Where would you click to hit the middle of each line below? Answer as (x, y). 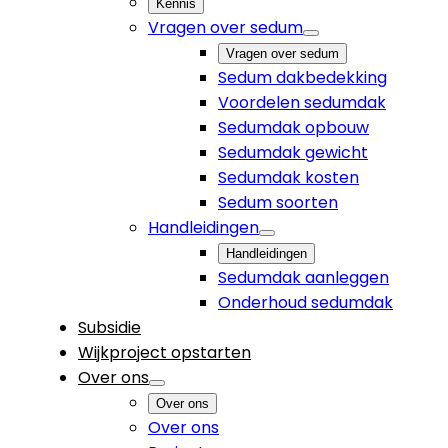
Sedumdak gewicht (293, 152)
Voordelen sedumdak (302, 102)
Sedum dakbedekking (302, 77)
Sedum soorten (278, 202)
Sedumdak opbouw (293, 127)
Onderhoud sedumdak (305, 302)
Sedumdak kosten (288, 177)
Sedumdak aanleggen (303, 277)
